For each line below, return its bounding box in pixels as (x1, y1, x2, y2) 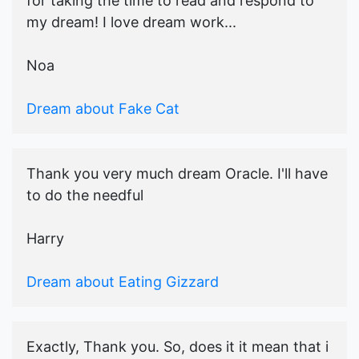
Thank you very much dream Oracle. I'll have (26, 165, 328, 183)
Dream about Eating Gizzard (26, 273, 219, 291)
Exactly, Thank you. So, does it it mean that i (26, 338, 329, 356)
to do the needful (26, 187, 143, 204)
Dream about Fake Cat (26, 100, 179, 118)
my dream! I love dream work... (26, 14, 236, 31)
